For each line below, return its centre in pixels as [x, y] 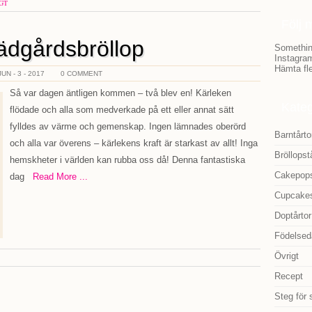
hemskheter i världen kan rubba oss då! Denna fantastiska [127, 160]
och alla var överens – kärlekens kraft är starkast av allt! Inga [134, 143]
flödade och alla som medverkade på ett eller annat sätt [122, 110]
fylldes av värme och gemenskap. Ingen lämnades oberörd [128, 126]
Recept [289, 276]
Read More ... [56, 177]
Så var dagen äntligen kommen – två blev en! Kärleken [120, 93]
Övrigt [287, 256]
